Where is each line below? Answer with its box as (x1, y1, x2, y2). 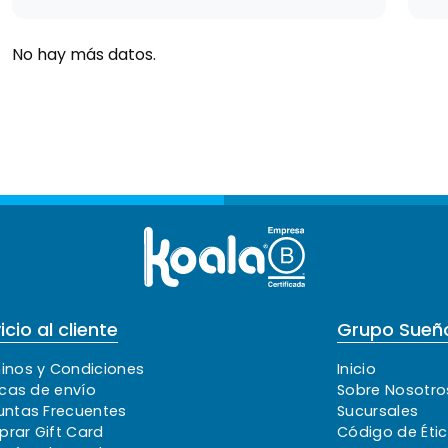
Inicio (337, 358, 376, 379)
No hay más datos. (11, 42, 156, 66)
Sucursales (337, 400, 419, 421)
